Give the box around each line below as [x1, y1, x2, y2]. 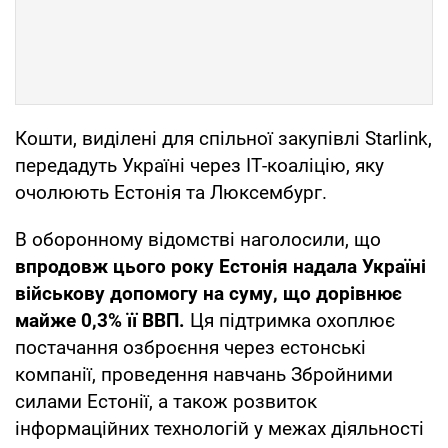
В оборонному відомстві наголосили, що [15, 227, 381, 251]
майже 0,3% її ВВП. [15, 308, 190, 332]
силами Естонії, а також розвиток [15, 389, 317, 413]
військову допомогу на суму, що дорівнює [15, 281, 402, 305]
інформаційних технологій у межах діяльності [15, 416, 424, 440]
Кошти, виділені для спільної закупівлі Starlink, [15, 126, 432, 150]
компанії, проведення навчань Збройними [15, 362, 393, 386]
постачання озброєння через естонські [15, 335, 366, 359]
